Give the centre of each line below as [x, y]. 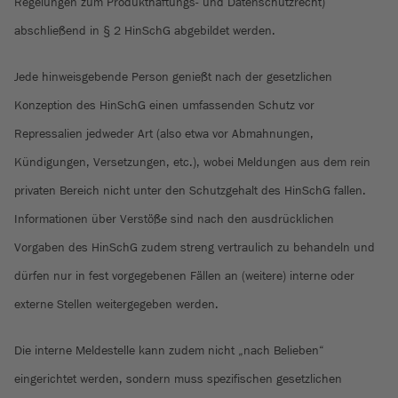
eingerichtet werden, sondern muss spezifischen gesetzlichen [178, 379]
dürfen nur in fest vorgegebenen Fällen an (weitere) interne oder [184, 276]
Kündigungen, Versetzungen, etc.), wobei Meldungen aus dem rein [192, 163]
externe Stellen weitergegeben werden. [116, 305]
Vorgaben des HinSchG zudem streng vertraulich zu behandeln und [195, 248]
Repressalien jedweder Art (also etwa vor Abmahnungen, [164, 134]
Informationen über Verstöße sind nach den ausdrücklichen [174, 219]
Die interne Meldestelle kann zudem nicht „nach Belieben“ [169, 351]
